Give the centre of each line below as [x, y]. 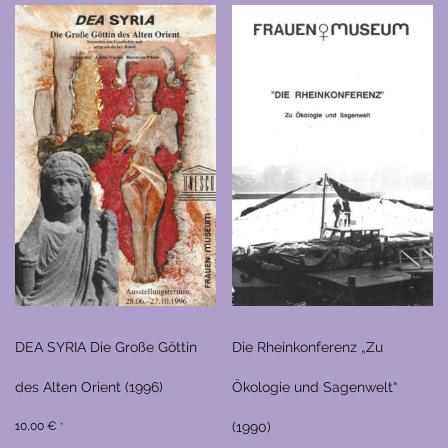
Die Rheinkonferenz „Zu [308, 346]
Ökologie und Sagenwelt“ [315, 386]
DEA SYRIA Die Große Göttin [106, 346]
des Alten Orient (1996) [89, 386]
